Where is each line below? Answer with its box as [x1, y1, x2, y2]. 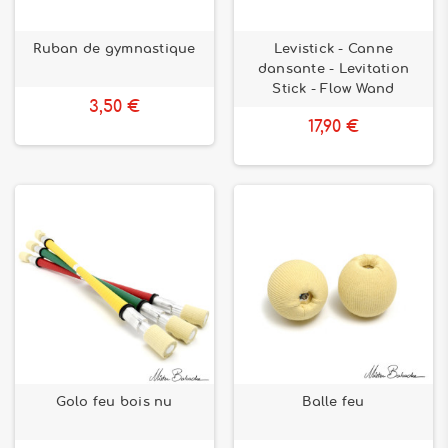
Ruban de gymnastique [33, 42, 196, 56]
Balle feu [302, 395, 365, 409]
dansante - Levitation [257, 62, 410, 76]
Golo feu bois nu [56, 395, 173, 409]
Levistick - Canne [273, 42, 394, 56]
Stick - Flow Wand [272, 82, 395, 96]
